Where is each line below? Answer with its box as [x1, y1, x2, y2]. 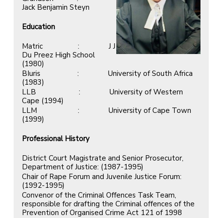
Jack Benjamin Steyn [22, 2, 90, 12]
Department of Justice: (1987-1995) [22, 162, 144, 172]
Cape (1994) [22, 95, 64, 106]
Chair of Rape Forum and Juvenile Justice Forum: [22, 171, 182, 182]
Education [22, 21, 55, 32]
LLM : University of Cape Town [22, 105, 191, 115]
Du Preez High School [22, 50, 95, 60]
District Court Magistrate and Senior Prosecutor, [22, 153, 183, 163]
